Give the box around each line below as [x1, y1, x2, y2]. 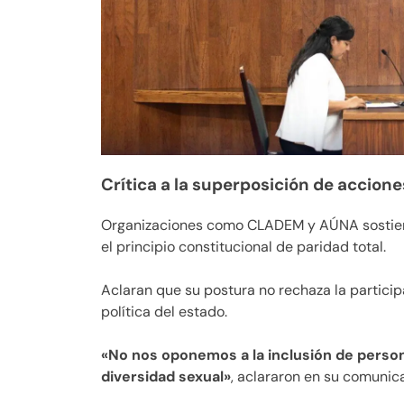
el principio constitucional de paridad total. [101, 236, 386, 256]
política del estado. [101, 301, 227, 321]
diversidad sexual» [101, 366, 231, 386]
